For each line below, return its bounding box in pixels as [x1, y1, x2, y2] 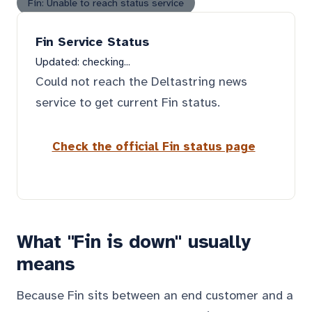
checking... [82, 56, 130, 68]
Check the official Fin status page [52, 139, 256, 154]
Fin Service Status [36, 34, 149, 49]
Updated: [36, 56, 82, 68]
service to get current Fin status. [36, 95, 220, 110]
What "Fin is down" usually [17, 230, 251, 253]
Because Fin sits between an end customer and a [17, 288, 293, 303]
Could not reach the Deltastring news [36, 74, 247, 89]
